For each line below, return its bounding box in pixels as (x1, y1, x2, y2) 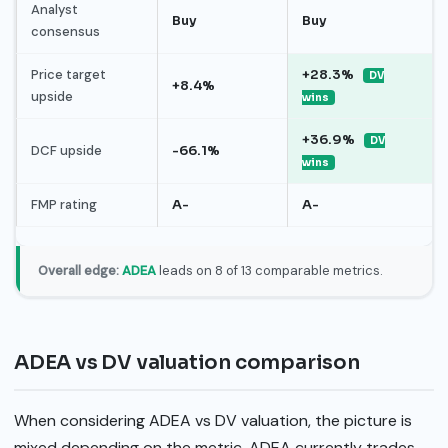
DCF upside (30, 141, 102, 159)
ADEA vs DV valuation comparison (14, 349, 360, 375)
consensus (30, 22, 100, 40)
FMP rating (30, 195, 97, 213)
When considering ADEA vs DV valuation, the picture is (14, 410, 412, 432)
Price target (30, 65, 106, 83)
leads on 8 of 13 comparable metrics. (155, 262, 383, 280)
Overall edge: (37, 262, 119, 280)
